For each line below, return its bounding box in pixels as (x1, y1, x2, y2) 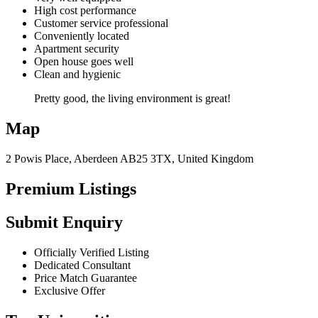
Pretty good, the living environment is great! (34, 92, 231, 105)
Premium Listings (6, 180, 136, 199)
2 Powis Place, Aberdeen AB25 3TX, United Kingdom (6, 153, 253, 165)
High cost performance (34, 4, 136, 17)
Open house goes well (34, 55, 133, 68)
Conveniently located (34, 30, 129, 43)
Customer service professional (34, 17, 168, 30)
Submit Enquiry (6, 213, 123, 232)
